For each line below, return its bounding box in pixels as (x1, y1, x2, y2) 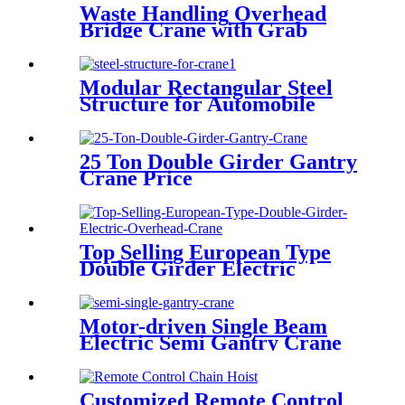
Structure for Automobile (80, 92, 316, 117)
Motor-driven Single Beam (80, 315, 327, 339)
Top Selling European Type (80, 240, 331, 265)
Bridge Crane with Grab (80, 18, 307, 42)
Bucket (80, 34, 145, 59)
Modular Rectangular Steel (80, 76, 333, 100)
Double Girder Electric (80, 257, 296, 281)
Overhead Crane (80, 273, 235, 297)
